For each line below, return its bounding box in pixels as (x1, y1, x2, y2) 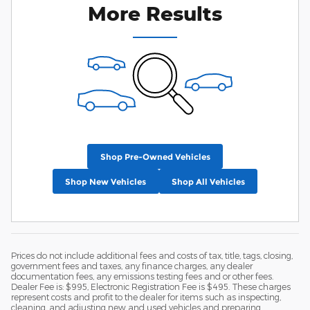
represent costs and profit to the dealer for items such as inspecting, (11, 292, 281, 302)
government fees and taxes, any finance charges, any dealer (11, 261, 253, 271)
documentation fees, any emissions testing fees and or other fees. (11, 271, 273, 282)
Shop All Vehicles (171, 176, 245, 187)
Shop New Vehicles (65, 176, 147, 187)
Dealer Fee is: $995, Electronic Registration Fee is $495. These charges (11, 282, 291, 292)
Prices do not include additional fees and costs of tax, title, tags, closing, (11, 250, 293, 261)
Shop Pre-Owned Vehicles (100, 151, 210, 162)
